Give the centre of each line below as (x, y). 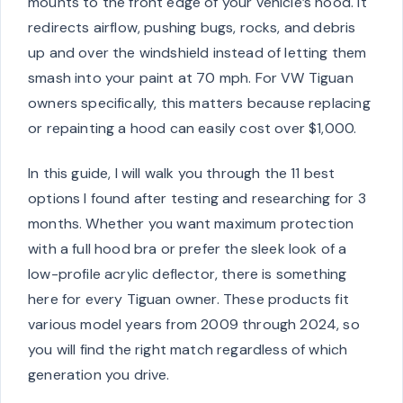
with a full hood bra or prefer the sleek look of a (188, 248)
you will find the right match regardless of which (188, 349)
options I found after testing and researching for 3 (197, 198)
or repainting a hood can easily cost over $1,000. (193, 128)
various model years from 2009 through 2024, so (194, 324)
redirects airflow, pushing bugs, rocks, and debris (192, 27)
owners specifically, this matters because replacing (199, 103)
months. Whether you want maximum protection (191, 223)
